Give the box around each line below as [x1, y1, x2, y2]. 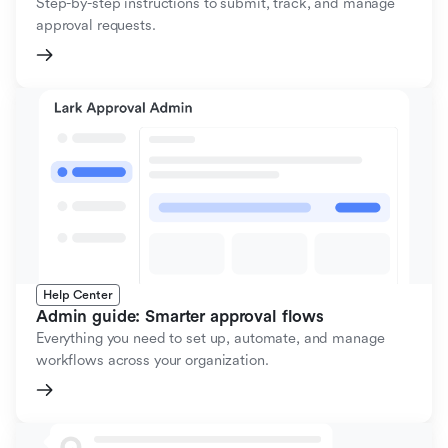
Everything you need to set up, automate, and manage [36, 329, 385, 347]
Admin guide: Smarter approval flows [36, 306, 324, 326]
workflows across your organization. [36, 351, 269, 369]
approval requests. [36, 16, 156, 34]
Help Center [43, 287, 113, 302]
